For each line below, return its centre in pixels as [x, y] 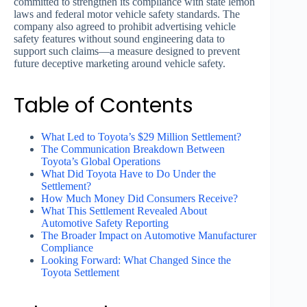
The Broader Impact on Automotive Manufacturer [149, 236]
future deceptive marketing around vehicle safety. [120, 64]
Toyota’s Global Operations [101, 162]
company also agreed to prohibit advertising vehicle [125, 27]
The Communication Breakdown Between [133, 149]
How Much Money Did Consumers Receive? [139, 199]
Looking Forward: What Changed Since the [136, 260]
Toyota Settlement [80, 273]
